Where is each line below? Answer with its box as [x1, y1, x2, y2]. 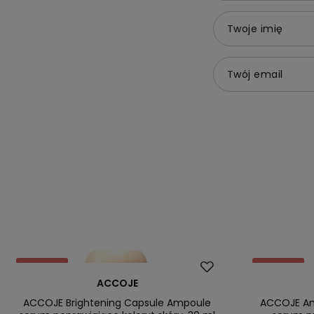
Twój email [226, 67, 283, 81]
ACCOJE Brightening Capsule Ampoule [23, 295, 212, 310]
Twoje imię [226, 21, 283, 36]
